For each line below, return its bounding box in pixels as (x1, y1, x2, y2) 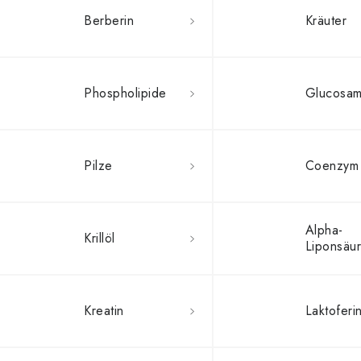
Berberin (84, 11, 134, 30)
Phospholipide (84, 84, 167, 102)
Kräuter (305, 11, 347, 30)
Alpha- (305, 221, 343, 239)
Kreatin (84, 301, 124, 320)
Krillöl (84, 229, 115, 247)
